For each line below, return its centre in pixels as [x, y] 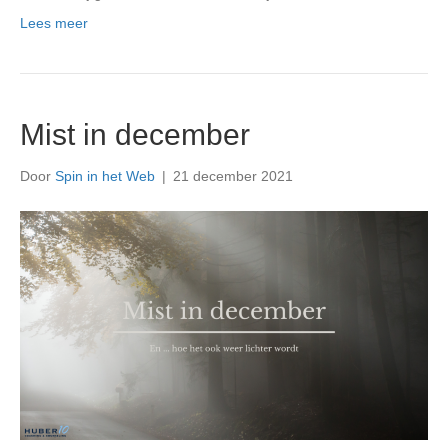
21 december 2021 [233, 175]
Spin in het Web [105, 175]
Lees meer [54, 22]
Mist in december [135, 134]
